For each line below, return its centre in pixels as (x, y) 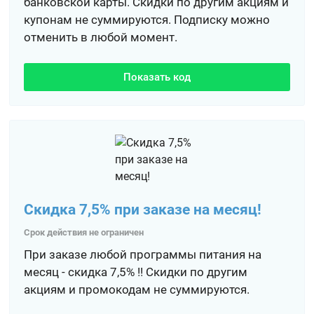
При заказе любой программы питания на (143, 254)
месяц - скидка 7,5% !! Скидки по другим (136, 272)
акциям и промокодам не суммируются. (137, 289)
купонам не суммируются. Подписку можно (147, 20)
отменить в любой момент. (101, 37)
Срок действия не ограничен (84, 232)
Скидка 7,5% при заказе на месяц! (143, 210)
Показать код (157, 77)
